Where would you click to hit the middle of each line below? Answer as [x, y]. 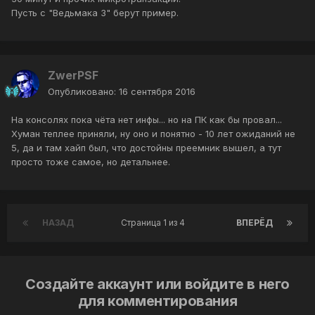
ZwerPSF [73, 76]
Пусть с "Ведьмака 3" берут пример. [95, 13]
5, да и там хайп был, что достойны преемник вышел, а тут [146, 148]
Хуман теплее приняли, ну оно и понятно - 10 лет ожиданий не [153, 134]
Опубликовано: [83, 92]
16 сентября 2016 [157, 92]
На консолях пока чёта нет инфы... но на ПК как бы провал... [147, 120]
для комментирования [157, 301]
